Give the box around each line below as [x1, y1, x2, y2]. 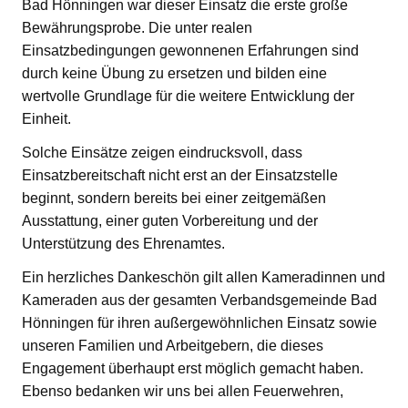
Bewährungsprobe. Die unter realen [22, 20, 252, 36]
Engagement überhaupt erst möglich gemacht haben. [22, 361, 363, 377]
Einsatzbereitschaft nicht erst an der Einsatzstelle [22, 168, 338, 184]
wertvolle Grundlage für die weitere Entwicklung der [22, 88, 354, 105]
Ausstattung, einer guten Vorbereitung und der [22, 213, 318, 229]
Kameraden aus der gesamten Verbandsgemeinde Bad [22, 292, 377, 309]
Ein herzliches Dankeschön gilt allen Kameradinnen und [22, 270, 385, 286]
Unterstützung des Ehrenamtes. [22, 236, 225, 252]
